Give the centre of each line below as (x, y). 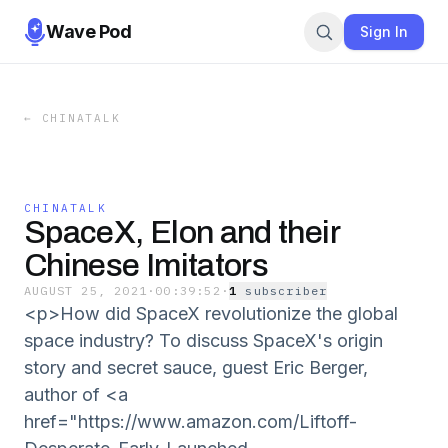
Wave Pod (89, 31)
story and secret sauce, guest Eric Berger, (196, 367)
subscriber (286, 290)
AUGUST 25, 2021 (85, 290)
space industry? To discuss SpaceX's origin (203, 340)
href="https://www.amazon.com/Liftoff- (190, 421)
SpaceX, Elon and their (181, 232)
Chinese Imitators (146, 265)
